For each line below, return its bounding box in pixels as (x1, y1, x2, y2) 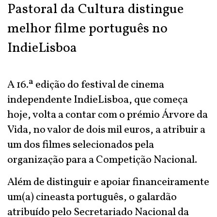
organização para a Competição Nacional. (7, 153, 197, 168)
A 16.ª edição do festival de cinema (7, 77, 164, 93)
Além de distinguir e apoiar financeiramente (7, 175, 209, 190)
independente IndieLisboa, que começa (7, 93, 188, 108)
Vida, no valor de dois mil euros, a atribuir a (7, 123, 205, 138)
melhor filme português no (7, 19, 168, 38)
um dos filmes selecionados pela (7, 138, 154, 153)
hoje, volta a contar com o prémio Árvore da (7, 108, 208, 123)
